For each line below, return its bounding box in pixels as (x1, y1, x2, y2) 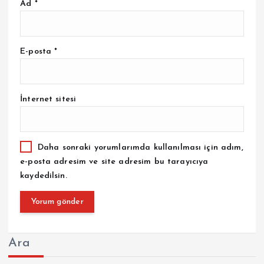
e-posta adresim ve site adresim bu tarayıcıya (20, 157, 209, 166)
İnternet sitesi (20, 95, 77, 104)
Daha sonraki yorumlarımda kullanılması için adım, (37, 143, 243, 153)
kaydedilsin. (20, 171, 67, 180)
